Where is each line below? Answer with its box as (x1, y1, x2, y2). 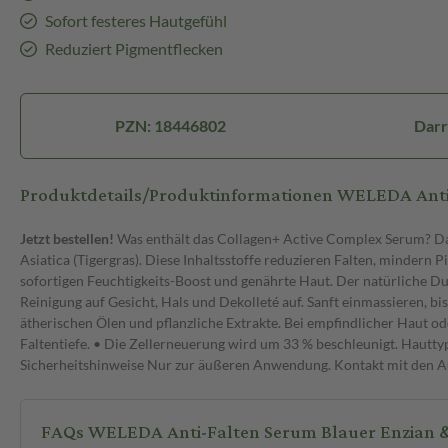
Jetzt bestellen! (20, 230, 114, 248)
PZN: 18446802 (115, 116, 227, 136)
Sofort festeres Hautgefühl (44, 11, 227, 31)
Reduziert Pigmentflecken (44, 39, 223, 59)
